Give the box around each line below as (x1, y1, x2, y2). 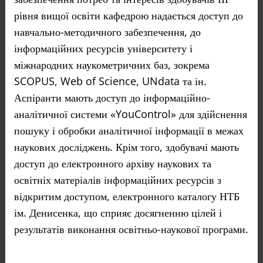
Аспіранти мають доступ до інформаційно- (14, 90, 210, 104)
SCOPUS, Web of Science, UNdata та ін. (14, 74, 207, 88)
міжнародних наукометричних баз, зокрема (14, 58, 210, 72)
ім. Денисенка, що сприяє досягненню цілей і (14, 205, 222, 220)
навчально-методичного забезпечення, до (14, 25, 201, 39)
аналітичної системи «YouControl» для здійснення (14, 107, 247, 121)
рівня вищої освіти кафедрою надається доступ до (14, 8, 243, 22)
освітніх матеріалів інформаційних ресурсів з (14, 173, 221, 187)
